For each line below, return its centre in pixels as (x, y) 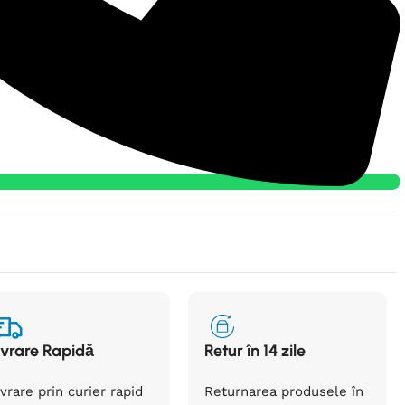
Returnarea (241, 392)
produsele (315, 392)
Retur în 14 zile (255, 351)
